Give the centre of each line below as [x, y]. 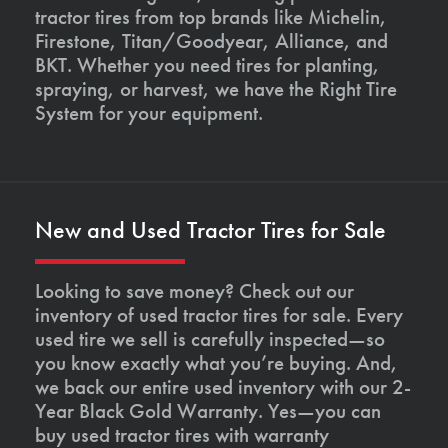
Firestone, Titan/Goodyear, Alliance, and [211, 41]
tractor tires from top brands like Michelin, [211, 17]
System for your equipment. [149, 113]
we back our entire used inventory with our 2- [223, 387]
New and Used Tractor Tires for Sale [210, 230]
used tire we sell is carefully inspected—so [210, 339]
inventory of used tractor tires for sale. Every [219, 315]
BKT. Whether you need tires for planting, [207, 65]
